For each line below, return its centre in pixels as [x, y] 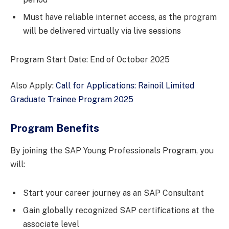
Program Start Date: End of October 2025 [90, 59]
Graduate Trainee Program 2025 [72, 100]
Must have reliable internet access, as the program [120, 17]
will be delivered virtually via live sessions [102, 31]
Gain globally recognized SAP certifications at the [119, 211]
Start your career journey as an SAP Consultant [113, 193]
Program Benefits [55, 129]
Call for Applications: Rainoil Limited [125, 86]
